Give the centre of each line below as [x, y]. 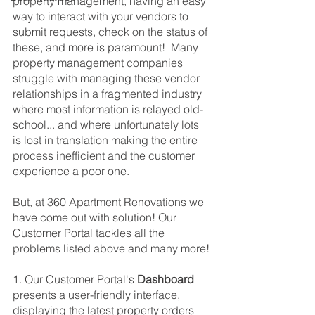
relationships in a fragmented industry [109, 94]
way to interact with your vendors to [102, 16]
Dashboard [166, 279]
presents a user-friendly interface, [98, 295]
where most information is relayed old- [108, 109]
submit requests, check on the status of [111, 32]
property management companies [99, 63]
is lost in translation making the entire [107, 140]
